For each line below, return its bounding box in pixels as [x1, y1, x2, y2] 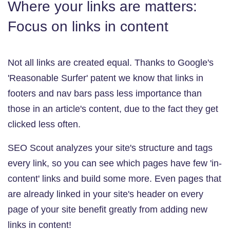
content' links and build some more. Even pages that [8, 174, 221, 184]
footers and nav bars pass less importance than [8, 88, 202, 99]
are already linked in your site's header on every [8, 189, 203, 199]
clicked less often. [8, 119, 81, 129]
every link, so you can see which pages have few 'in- [8, 158, 222, 168]
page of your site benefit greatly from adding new [8, 204, 207, 215]
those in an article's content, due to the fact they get [8, 104, 218, 114]
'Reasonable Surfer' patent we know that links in [8, 73, 203, 83]
